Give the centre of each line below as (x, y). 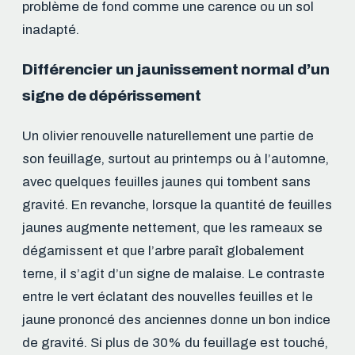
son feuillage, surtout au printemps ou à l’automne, (176, 159)
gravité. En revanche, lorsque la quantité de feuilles (177, 205)
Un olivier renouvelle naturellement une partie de (168, 136)
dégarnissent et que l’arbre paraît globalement (163, 251)
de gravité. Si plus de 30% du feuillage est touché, (175, 343)
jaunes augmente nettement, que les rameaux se (172, 228)
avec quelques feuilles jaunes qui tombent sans (166, 182)
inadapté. (51, 30)
